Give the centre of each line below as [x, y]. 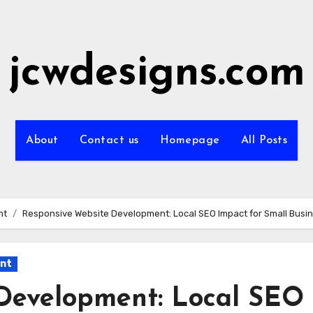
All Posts [264, 140]
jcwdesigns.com [156, 74]
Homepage [190, 140]
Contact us [109, 140]
